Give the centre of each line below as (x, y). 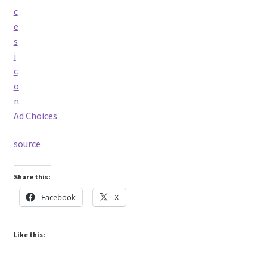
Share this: (32, 176)
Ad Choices (35, 115)
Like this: (29, 234)
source (27, 144)
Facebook (58, 197)
